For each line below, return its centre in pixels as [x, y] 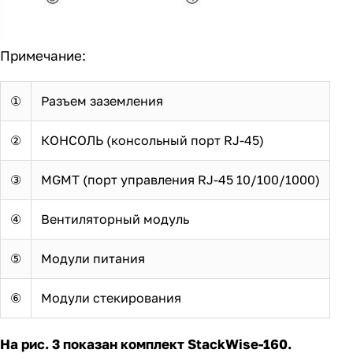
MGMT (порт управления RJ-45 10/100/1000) [180, 180]
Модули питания [93, 259]
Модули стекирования [111, 298]
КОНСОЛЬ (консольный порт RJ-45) [152, 141]
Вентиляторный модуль [115, 219]
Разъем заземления [102, 101]
